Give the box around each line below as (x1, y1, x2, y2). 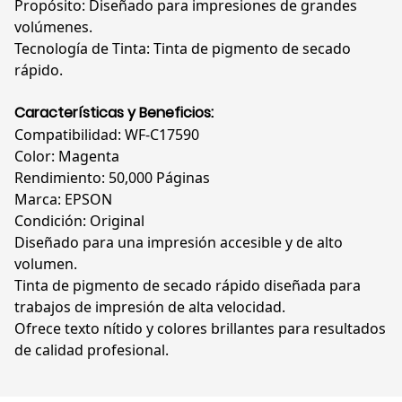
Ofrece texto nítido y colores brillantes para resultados (14, 319, 386, 339)
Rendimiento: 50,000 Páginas (14, 168, 210, 188)
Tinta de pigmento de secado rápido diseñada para (14, 275, 361, 296)
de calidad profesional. (14, 340, 169, 361)
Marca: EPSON (14, 189, 112, 210)
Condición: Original (14, 211, 144, 232)
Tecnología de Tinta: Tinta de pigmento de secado (14, 39, 351, 59)
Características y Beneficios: (14, 102, 214, 124)
